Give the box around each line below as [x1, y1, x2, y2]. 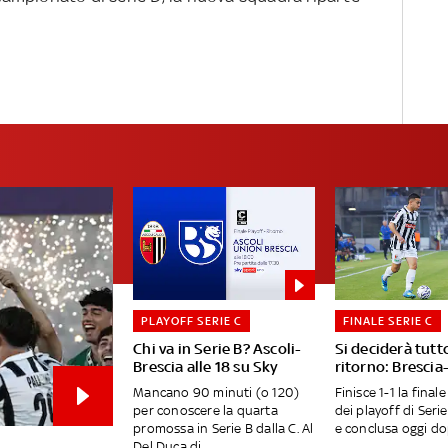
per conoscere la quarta [133, 403, 278, 419]
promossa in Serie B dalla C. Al [133, 421, 314, 437]
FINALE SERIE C [342, 314, 433, 329]
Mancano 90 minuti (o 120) [133, 385, 300, 401]
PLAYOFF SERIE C [141, 314, 243, 329]
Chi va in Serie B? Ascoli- [133, 340, 302, 358]
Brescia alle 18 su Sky [133, 358, 279, 376]
